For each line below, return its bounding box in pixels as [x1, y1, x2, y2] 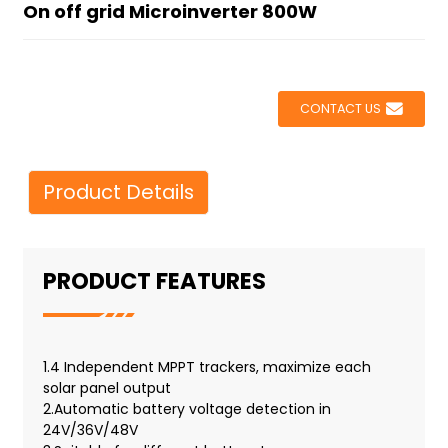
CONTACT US [300, 99, 382, 117]
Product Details [42, 177, 194, 206]
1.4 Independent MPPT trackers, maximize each [42, 356, 371, 377]
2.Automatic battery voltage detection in [42, 398, 331, 419]
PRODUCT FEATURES [42, 264, 266, 297]
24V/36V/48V [42, 419, 142, 440]
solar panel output [42, 377, 171, 398]
